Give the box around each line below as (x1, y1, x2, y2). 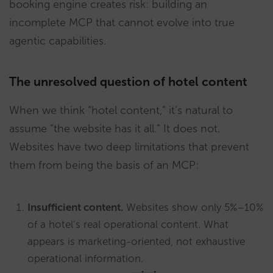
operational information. (27, 252, 143, 264)
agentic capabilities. (9, 34, 106, 48)
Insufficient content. (27, 200, 123, 213)
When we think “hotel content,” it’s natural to (9, 103, 233, 117)
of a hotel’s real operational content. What (27, 218, 229, 230)
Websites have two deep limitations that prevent (9, 140, 249, 154)
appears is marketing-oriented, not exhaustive (27, 235, 245, 247)
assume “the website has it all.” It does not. (9, 121, 220, 135)
